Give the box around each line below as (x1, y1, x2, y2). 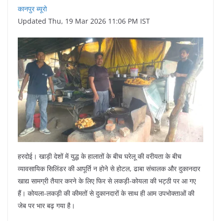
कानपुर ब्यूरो (18, 4, 47, 13)
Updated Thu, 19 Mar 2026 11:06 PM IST (18, 16, 150, 26)
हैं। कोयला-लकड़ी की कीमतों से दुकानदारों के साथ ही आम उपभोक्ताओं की (18, 188, 194, 198)
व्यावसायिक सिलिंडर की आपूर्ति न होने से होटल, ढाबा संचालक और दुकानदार (18, 163, 200, 173)
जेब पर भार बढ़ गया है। (18, 200, 75, 210)
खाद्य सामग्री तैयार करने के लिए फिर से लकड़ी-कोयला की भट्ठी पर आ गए (18, 176, 196, 185)
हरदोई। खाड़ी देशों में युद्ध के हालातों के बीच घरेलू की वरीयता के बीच (18, 151, 182, 161)
